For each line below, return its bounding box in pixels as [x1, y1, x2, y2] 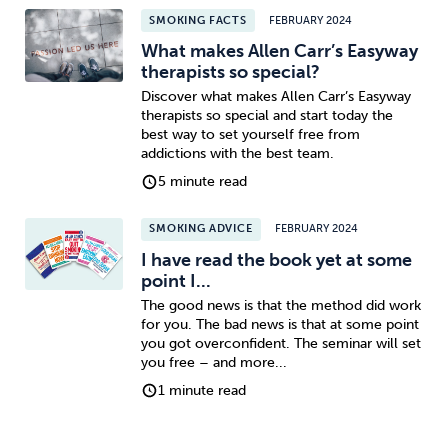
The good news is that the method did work [140, 297, 421, 315]
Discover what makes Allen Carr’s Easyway [140, 88, 411, 106]
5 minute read [158, 173, 248, 191]
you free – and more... [140, 354, 287, 372]
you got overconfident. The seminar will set [140, 335, 421, 353]
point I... [140, 269, 211, 292]
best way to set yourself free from [140, 126, 360, 144]
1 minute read [158, 381, 247, 399]
